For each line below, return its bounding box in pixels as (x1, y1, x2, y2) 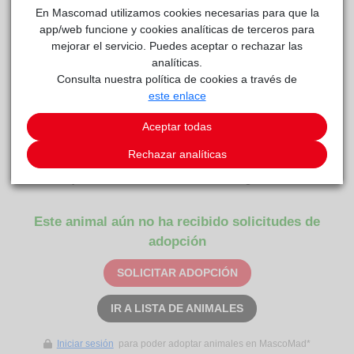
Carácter (17, 153, 70, 168)
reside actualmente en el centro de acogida (98, 70, 322, 85)
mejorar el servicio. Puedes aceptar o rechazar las (51, 39, 303, 52)
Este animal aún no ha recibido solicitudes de (34, 214, 320, 230)
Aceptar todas (142, 119, 212, 133)
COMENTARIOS (17, 121, 124, 137)
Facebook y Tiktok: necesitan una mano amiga (17, 171, 258, 186)
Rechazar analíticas (127, 147, 227, 160)
